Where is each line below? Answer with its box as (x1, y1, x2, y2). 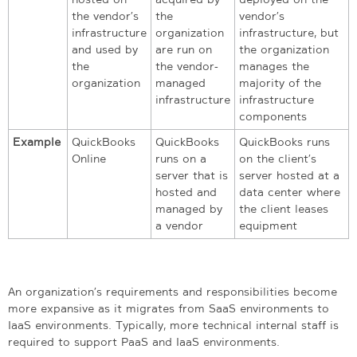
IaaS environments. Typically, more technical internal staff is (8, 317, 339, 332)
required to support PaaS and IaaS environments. (8, 334, 280, 349)
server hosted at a (239, 167, 339, 182)
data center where (239, 184, 340, 199)
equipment (239, 218, 297, 233)
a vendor (155, 218, 203, 233)
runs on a (155, 151, 206, 166)
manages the (239, 58, 309, 73)
